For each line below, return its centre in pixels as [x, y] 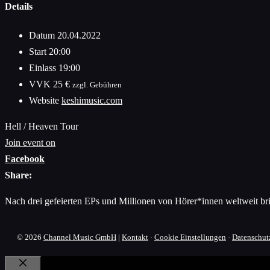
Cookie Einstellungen [190, 237]
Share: [18, 175]
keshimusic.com [92, 101]
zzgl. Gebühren [97, 85]
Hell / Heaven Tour [42, 127]
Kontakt [135, 237]
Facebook [25, 159]
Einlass [44, 68]
